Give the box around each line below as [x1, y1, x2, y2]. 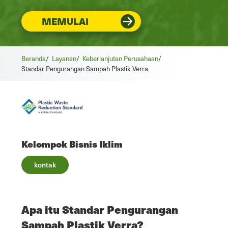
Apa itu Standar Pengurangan [21, 201, 178, 217]
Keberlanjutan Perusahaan [82, 54, 158, 64]
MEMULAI [42, 14, 89, 28]
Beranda [21, 54, 46, 64]
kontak [34, 159, 56, 169]
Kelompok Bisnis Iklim [21, 136, 123, 151]
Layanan [52, 54, 76, 64]
